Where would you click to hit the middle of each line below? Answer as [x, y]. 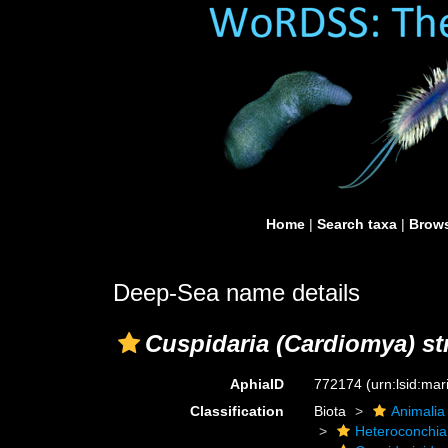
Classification [237, 411]
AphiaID [257, 384]
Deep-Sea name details [236, 292]
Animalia [418, 411]
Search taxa [357, 224]
